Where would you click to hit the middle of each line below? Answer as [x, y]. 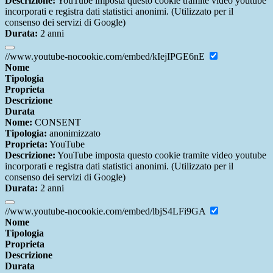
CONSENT [57, 122]
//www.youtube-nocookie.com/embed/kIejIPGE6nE [106, 57]
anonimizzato [74, 133]
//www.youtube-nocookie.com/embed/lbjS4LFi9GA [106, 211]
